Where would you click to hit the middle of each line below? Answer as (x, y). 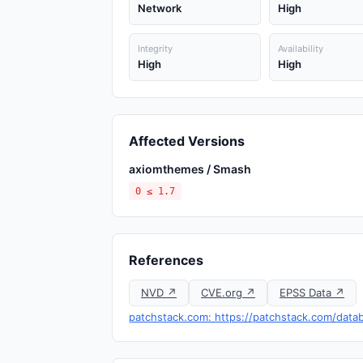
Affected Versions (187, 141)
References (166, 260)
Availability (300, 49)
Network (160, 8)
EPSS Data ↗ (312, 293)
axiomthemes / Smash (190, 169)
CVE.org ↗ (228, 293)
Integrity (155, 49)
